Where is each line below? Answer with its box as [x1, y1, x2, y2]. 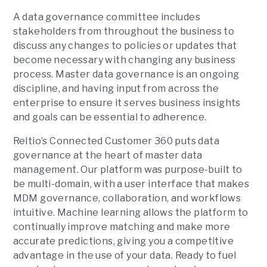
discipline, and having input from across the [13, 83, 219, 94]
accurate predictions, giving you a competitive [13, 235, 234, 247]
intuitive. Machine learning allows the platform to [13, 207, 249, 218]
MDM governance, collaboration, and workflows [13, 193, 241, 204]
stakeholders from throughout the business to [13, 26, 235, 37]
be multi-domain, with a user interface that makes [13, 178, 250, 190]
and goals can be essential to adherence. [13, 111, 209, 123]
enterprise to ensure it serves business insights [13, 97, 241, 108]
